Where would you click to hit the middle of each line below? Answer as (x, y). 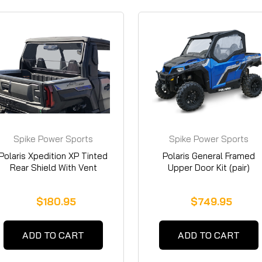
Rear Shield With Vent (53, 167)
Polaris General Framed (209, 156)
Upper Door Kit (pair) (209, 167)
